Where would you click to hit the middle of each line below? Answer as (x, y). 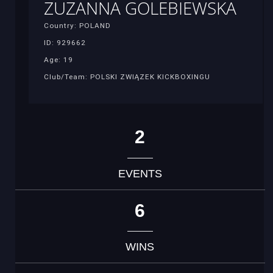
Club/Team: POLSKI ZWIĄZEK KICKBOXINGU (127, 76)
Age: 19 (58, 59)
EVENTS (140, 173)
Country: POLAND (77, 25)
